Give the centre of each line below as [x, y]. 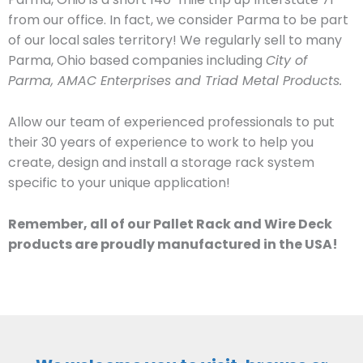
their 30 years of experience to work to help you [161, 142]
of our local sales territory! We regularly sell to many [175, 41]
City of [286, 61]
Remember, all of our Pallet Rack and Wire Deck [170, 224]
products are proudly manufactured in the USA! [173, 244]
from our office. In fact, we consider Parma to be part [178, 20]
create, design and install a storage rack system [161, 162]
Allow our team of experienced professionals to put [171, 122]
